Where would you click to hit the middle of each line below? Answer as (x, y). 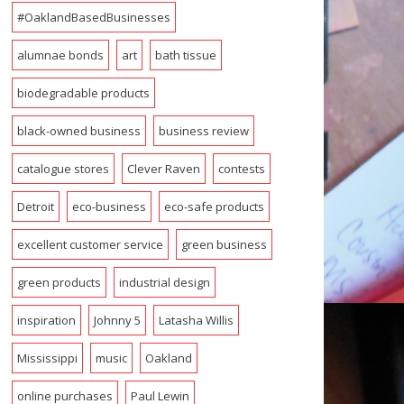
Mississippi (47, 358)
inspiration (46, 320)
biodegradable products (83, 92)
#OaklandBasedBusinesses (93, 17)
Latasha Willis (196, 320)
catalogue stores (63, 168)
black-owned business (78, 130)
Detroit (35, 206)
